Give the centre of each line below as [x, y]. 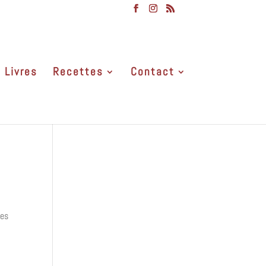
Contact [152, 71]
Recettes [78, 71]
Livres [21, 71]
